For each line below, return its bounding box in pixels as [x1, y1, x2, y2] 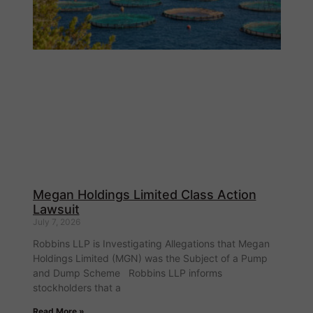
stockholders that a [32, 282, 121, 294]
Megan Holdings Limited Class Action [32, 187, 256, 203]
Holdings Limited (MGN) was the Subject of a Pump [32, 252, 268, 265]
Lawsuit [32, 202, 80, 217]
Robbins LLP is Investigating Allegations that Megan [32, 238, 270, 250]
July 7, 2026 [32, 217, 80, 228]
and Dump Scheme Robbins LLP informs [32, 267, 222, 279]
